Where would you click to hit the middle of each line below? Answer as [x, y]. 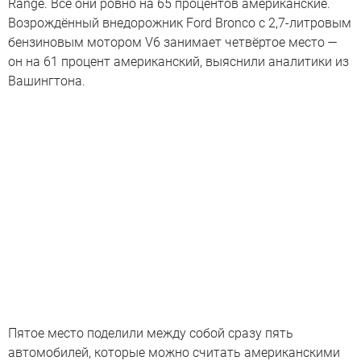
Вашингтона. [47, 81]
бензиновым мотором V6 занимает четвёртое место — [173, 42]
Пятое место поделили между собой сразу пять [151, 333]
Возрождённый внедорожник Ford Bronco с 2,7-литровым [180, 23]
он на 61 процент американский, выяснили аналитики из [178, 62]
